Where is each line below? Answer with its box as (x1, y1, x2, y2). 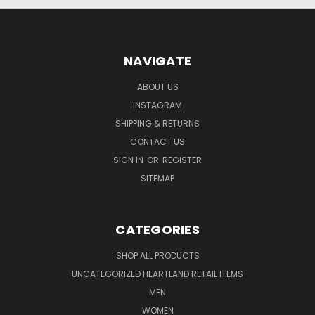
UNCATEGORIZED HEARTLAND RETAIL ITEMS (72, 267, 243, 280)
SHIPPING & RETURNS (115, 117, 200, 129)
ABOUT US (136, 80, 179, 93)
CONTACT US (130, 135, 185, 148)
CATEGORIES (115, 220, 200, 238)
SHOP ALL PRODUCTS (115, 249, 200, 262)
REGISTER (162, 153, 202, 166)
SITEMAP (141, 172, 174, 184)
